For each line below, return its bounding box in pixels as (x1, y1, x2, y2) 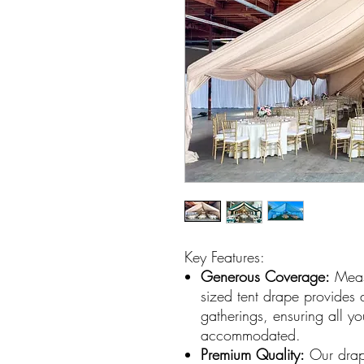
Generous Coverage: (201, 266, 330, 286)
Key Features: (184, 246, 265, 266)
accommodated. (201, 324, 301, 344)
